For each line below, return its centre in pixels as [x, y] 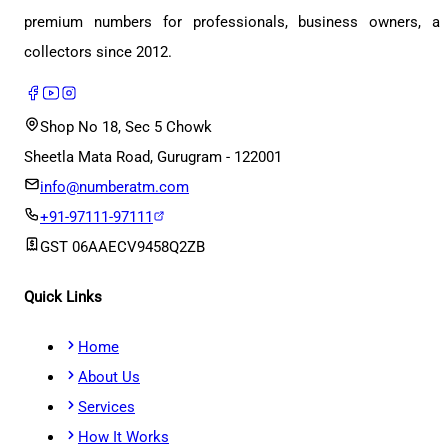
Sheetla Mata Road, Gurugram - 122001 [153, 157]
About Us [109, 377]
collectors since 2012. [98, 52]
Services [106, 407]
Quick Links [63, 297]
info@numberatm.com [114, 187]
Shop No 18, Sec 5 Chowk [126, 127]
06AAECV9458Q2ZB [138, 247]
